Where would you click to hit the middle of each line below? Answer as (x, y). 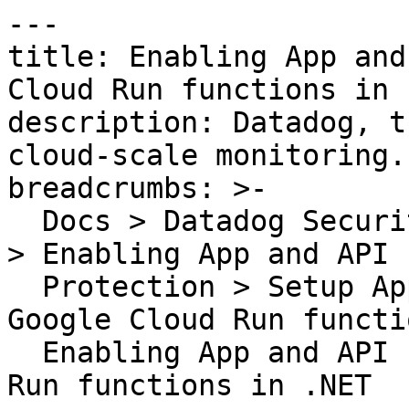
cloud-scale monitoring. (207, 155)
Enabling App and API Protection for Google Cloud (25, 352)
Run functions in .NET (189, 385)
